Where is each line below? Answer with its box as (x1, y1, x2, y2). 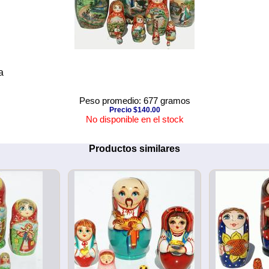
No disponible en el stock (85, 113, 184, 124)
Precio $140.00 (109, 105, 160, 114)
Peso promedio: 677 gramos (79, 95, 190, 106)
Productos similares (89, 143, 180, 154)
